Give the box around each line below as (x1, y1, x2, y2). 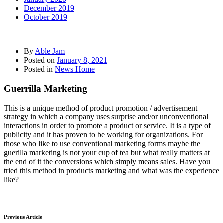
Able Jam (35, 47, 65, 56)
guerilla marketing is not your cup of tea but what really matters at (4, 148, 210, 157)
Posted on (24, 56, 57, 65)
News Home (55, 65, 95, 74)
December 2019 (24, 4, 74, 13)
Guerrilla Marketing (4, 83, 87, 94)
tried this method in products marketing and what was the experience (4, 166, 219, 175)
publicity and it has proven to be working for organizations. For (4, 130, 203, 139)
